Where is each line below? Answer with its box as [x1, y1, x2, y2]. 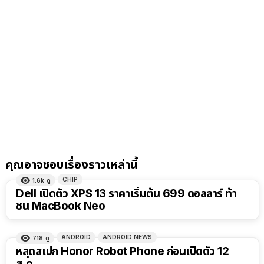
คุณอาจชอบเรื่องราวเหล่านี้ [6, 157, 138, 171]
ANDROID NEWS [103, 233, 152, 240]
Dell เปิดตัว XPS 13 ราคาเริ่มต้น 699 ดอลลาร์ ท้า [16, 186, 237, 200]
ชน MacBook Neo [16, 199, 105, 213]
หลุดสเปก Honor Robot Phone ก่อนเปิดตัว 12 [16, 244, 229, 258]
